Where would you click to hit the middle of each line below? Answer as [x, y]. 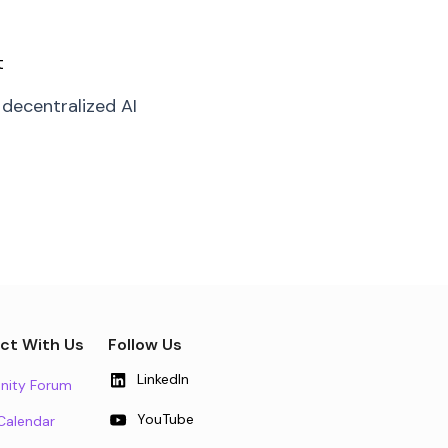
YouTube [165, 419]
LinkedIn [163, 379]
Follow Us [145, 344]
